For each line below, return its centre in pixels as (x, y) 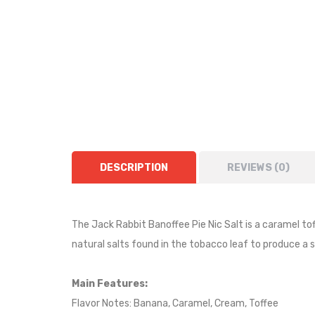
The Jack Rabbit (110, 225)
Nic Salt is (230, 225)
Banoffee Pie (177, 225)
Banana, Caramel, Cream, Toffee (206, 303)
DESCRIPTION (134, 168)
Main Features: (110, 284)
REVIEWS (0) (258, 168)
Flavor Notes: (103, 303)
